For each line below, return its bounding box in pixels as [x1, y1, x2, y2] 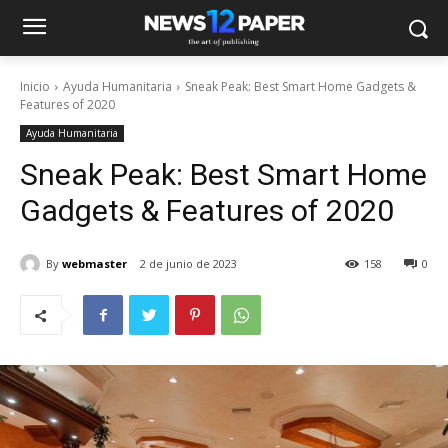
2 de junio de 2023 [140, 256, 237, 272]
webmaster [62, 255, 127, 271]
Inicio [20, 78, 50, 95]
